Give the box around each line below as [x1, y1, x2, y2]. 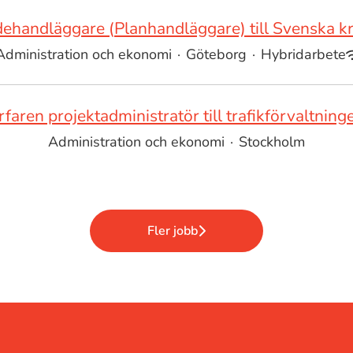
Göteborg [185, 45, 247, 64]
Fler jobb [147, 222, 198, 240]
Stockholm [239, 132, 305, 151]
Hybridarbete [260, 45, 346, 64]
